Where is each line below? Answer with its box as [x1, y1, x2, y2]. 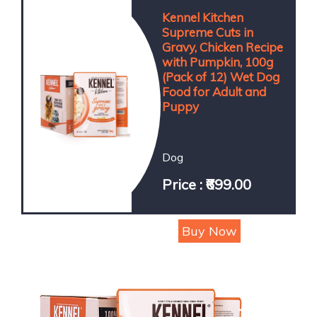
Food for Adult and [161, 84, 266, 99]
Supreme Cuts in [161, 25, 253, 40]
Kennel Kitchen [161, 10, 243, 25]
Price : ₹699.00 [161, 175, 251, 194]
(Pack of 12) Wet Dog [161, 69, 279, 84]
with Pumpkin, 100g [161, 54, 273, 69]
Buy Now [182, 222, 238, 239]
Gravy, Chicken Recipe [161, 40, 283, 54]
